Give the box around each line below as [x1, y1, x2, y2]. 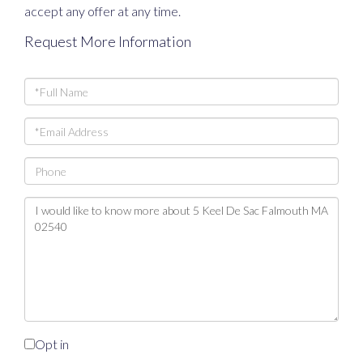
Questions [23, 199, 87, 215]
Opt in [35, 336, 69, 352]
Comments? [23, 239, 96, 255]
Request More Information [24, 32, 191, 51]
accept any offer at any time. [24, 3, 181, 19]
